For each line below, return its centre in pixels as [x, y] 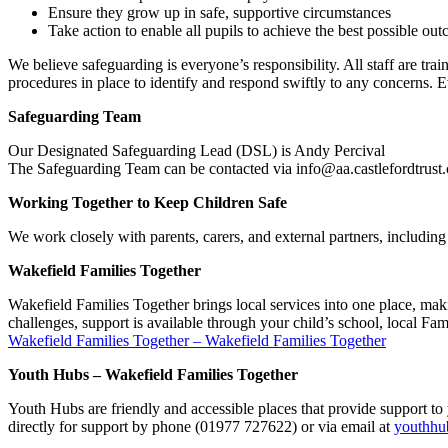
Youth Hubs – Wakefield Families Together [153, 374]
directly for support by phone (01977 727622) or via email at [201, 426]
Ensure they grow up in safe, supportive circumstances [219, 12]
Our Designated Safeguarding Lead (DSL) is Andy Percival [196, 150]
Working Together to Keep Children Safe [147, 202]
